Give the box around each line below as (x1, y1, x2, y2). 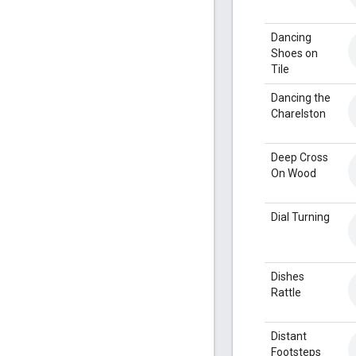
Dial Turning (271, 210, 330, 223)
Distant (271, 329, 307, 342)
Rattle (271, 285, 301, 299)
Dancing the (271, 91, 331, 104)
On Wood (271, 166, 316, 180)
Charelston (271, 106, 326, 120)
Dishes (271, 269, 304, 283)
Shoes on (271, 46, 318, 60)
